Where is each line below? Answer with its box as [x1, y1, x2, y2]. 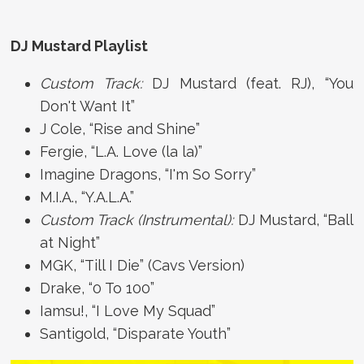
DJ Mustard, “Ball [237, 210, 353, 228]
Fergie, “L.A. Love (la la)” [40, 142, 203, 160]
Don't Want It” [40, 97, 136, 115]
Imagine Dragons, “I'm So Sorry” [40, 165, 257, 183]
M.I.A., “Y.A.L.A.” [40, 188, 135, 206]
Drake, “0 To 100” [40, 279, 155, 297]
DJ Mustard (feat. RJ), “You [152, 74, 353, 92]
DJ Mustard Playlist [11, 37, 171, 54]
